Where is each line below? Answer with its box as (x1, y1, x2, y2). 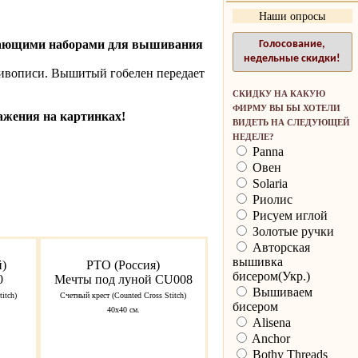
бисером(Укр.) (232, 269, 310, 284)
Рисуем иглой (249, 209, 328, 223)
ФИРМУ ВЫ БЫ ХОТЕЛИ (232, 103, 340, 113)
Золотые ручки (249, 225, 334, 239)
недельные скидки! (244, 53, 340, 66)
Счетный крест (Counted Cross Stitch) (60, 291, 186, 300)
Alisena (249, 316, 291, 330)
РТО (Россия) (86, 258, 160, 272)
